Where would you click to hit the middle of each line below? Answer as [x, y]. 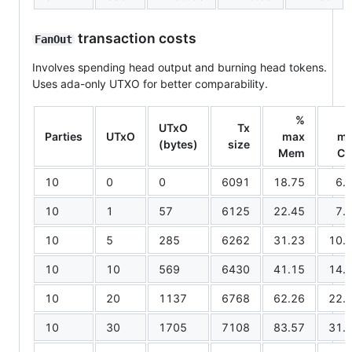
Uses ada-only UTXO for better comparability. [150, 84]
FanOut [53, 40]
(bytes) [178, 145]
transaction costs [135, 38]
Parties [64, 137]
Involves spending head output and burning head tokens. [180, 68]
